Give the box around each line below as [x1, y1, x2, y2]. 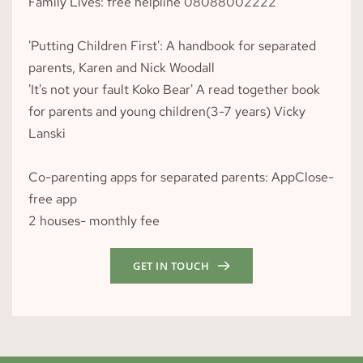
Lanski [28, 125, 66, 142]
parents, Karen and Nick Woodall [28, 59, 215, 76]
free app [28, 190, 77, 207]
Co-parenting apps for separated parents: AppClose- [28, 169, 334, 186]
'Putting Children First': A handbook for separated [28, 37, 316, 54]
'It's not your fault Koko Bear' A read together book [28, 81, 320, 98]
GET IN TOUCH [133, 258, 209, 273]
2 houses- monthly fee [28, 212, 160, 229]
